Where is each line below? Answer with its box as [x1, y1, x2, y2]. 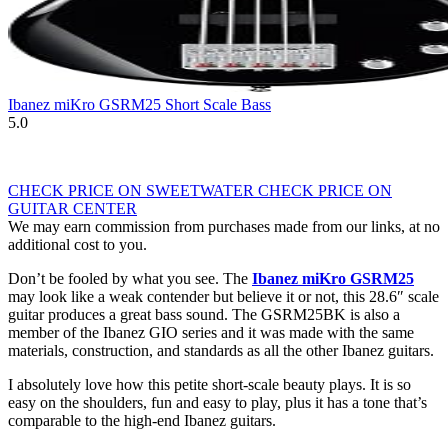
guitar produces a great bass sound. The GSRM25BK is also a [8, 306, 400, 324]
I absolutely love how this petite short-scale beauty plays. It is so [8, 376, 411, 394]
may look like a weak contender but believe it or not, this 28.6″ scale [8, 288, 439, 306]
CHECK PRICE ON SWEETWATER [8, 182, 258, 200]
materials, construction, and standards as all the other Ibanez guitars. [8, 342, 434, 360]
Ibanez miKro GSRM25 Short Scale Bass [8, 96, 271, 114]
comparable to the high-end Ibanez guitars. [8, 412, 276, 430]
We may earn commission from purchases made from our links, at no [8, 218, 440, 236]
